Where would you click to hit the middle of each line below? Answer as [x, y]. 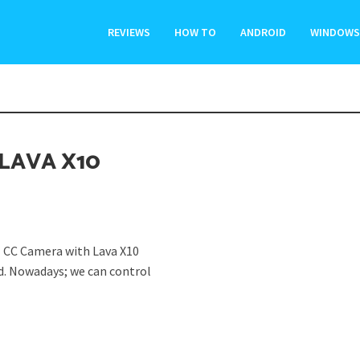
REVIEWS [129, 32]
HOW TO [195, 32]
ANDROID [263, 32]
